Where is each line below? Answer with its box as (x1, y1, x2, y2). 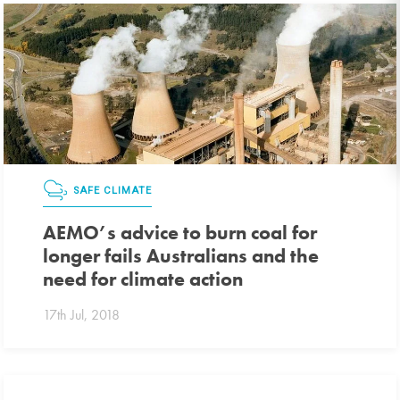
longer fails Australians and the (43, 243, 320, 270)
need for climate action (43, 266, 244, 293)
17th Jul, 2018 (43, 304, 121, 324)
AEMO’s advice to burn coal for (43, 220, 318, 246)
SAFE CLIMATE (73, 184, 153, 196)
